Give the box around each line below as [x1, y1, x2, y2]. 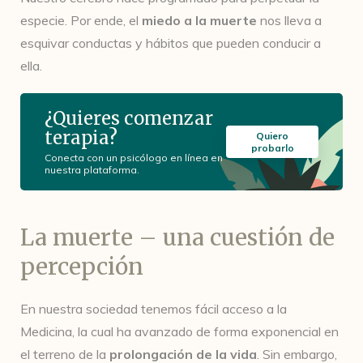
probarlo [250, 142, 294, 154]
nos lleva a [257, 12, 322, 28]
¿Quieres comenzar [45, 106, 213, 130]
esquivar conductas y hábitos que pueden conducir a [20, 35, 321, 51]
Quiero [256, 130, 289, 142]
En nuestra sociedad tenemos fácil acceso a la [20, 301, 287, 317]
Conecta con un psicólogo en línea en [45, 151, 223, 164]
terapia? [45, 126, 117, 149]
